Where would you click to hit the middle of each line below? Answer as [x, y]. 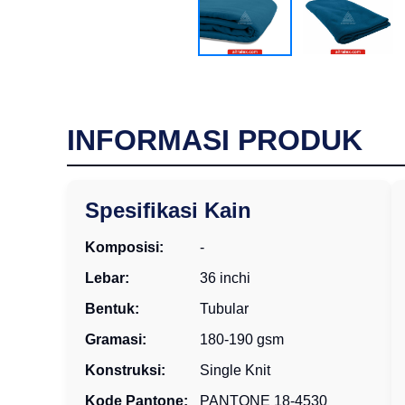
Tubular [225, 309]
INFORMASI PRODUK [214, 141]
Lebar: [107, 278]
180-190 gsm [242, 340]
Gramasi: [115, 340]
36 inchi [226, 278]
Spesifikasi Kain [168, 211]
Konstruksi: [125, 371]
